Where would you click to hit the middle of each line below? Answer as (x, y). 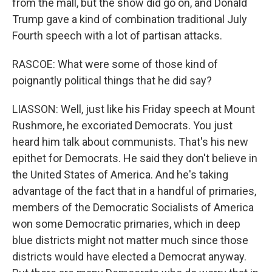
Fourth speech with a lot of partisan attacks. (117, 36)
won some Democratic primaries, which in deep (126, 224)
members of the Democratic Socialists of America (133, 207)
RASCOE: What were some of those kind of (115, 64)
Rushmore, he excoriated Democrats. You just (122, 125)
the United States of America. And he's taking (120, 175)
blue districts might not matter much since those (130, 240)
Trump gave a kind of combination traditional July (130, 19)
